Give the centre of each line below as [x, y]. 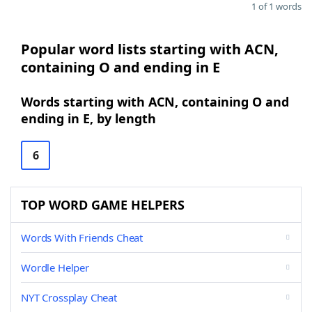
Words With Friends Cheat [82, 237]
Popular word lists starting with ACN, [150, 49]
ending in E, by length [88, 118]
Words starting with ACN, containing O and [155, 102]
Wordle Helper [55, 267]
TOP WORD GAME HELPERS [103, 205]
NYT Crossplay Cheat [69, 297]
